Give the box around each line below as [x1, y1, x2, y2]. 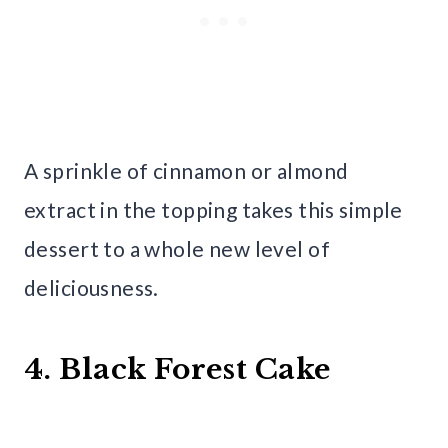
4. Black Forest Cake [24, 351, 331, 387]
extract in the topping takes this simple [24, 196, 403, 222]
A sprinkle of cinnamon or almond [24, 157, 349, 183]
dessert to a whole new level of [24, 235, 331, 261]
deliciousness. [24, 274, 159, 300]
